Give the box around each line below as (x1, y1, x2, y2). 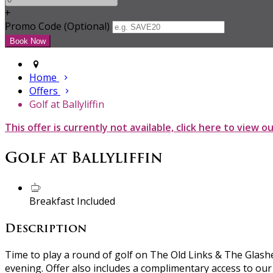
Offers (29, 84, 60, 98)
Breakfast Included (29, 194, 115, 208)
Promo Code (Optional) (5, 19, 110, 34)
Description (5, 219, 87, 237)
